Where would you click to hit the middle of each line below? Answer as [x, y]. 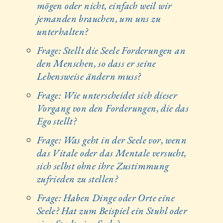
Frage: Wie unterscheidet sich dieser [107, 95]
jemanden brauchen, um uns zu [99, 18]
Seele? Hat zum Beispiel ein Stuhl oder [112, 210]
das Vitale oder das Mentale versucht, [111, 153]
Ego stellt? [56, 121]
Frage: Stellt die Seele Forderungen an [111, 50]
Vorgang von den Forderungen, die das [113, 108]
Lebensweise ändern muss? [89, 76]
